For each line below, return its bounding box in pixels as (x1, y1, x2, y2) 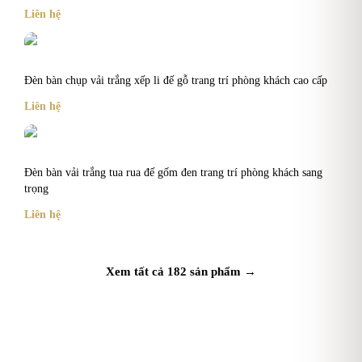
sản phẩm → (187, 264, 256, 278)
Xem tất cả (106, 264, 167, 278)
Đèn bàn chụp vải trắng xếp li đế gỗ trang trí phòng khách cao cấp (24, 74, 327, 86)
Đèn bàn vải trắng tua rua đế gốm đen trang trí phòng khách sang (24, 166, 322, 179)
